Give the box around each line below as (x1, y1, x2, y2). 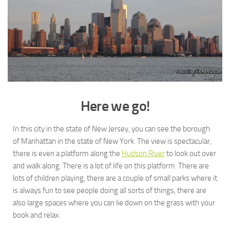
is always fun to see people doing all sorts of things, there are (13, 186, 206, 196)
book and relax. (13, 210, 61, 220)
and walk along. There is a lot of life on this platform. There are (13, 161, 209, 171)
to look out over (165, 149, 216, 159)
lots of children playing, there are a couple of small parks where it (13, 174, 217, 183)
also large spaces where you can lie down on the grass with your (13, 198, 215, 208)
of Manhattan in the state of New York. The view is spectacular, (13, 137, 212, 146)
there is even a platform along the (13, 149, 122, 159)
